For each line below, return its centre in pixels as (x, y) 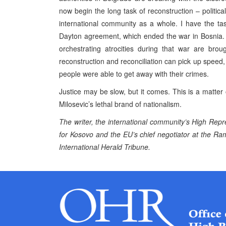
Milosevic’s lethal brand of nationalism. (120, 104)
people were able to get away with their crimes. (134, 74)
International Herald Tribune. (105, 147)
